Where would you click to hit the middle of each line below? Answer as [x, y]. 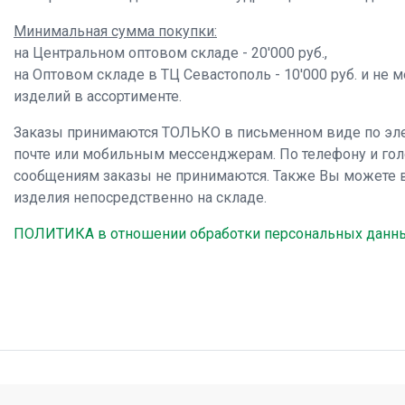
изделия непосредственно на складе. [140, 198]
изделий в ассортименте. [98, 96]
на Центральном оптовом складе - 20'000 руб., [170, 53]
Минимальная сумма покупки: [115, 31]
